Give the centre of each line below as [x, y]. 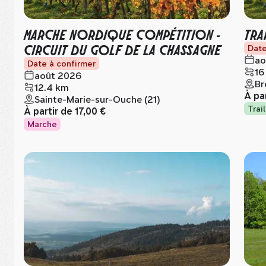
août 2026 [58, 76]
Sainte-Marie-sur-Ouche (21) [97, 99]
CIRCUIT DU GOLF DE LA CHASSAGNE [122, 49]
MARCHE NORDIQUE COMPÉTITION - [122, 34]
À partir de [49, 111]
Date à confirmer [61, 64]
